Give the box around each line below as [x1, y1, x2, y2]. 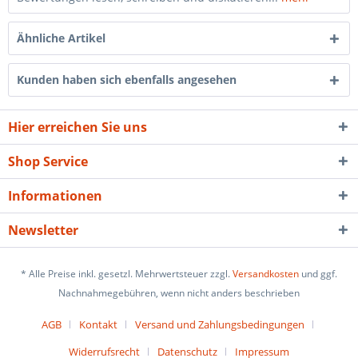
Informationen [8, 187, 102, 205]
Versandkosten [233, 267, 299, 281]
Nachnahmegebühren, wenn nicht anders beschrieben [58, 286, 300, 300]
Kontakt [79, 317, 117, 332]
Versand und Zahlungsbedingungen [135, 317, 304, 332]
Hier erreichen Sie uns [8, 118, 147, 136]
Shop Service [8, 153, 88, 170]
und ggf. [299, 267, 337, 281]
